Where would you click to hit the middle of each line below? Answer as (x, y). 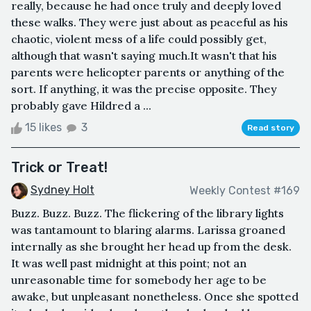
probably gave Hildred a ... (81, 106)
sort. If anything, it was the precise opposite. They (144, 89)
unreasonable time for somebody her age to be (139, 279)
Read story (271, 128)
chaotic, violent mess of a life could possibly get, (139, 39)
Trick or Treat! (59, 168)
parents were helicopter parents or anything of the (148, 73)
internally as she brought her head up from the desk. (151, 246)
